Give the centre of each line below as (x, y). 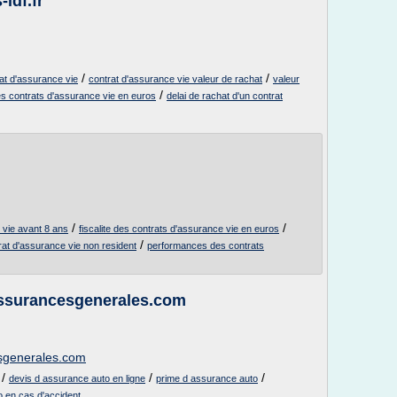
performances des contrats (206, 245)
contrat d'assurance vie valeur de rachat (175, 79)
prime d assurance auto (207, 378)
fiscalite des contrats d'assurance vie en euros (179, 229)
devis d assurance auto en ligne (77, 378)
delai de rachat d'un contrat (225, 96)
